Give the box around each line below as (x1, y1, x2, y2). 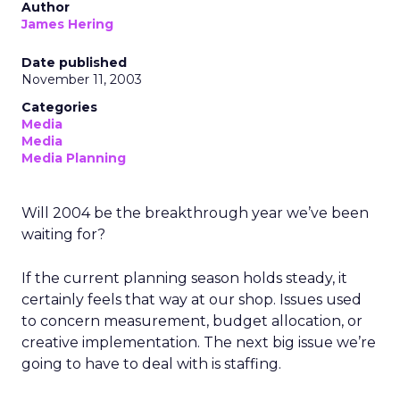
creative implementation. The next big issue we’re (21, 334, 376, 351)
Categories (21, 99, 97, 115)
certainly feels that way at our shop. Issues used (21, 291, 362, 308)
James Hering (21, 16, 113, 32)
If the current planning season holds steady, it (21, 270, 347, 287)
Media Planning (21, 150, 126, 166)
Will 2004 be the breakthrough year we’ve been (21, 204, 369, 221)
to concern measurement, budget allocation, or (21, 312, 362, 329)
